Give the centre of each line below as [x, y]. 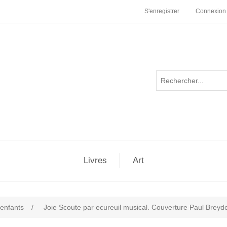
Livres [95, 160]
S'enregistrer [162, 11]
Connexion [211, 11]
